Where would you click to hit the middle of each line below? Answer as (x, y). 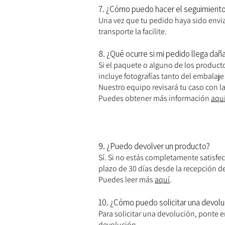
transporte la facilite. (133, 32)
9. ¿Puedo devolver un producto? (154, 146)
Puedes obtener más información (155, 98)
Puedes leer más (127, 180)
